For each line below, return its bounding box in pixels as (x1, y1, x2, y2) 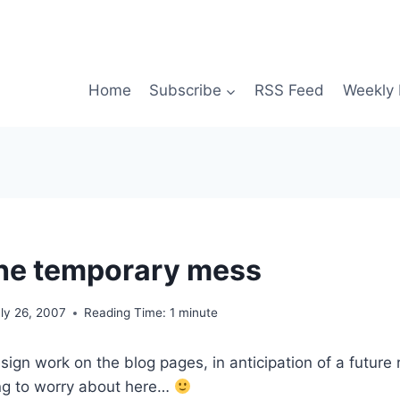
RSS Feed (254, 81, 325, 100)
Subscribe (148, 81, 221, 100)
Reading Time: (84, 305, 167, 321)
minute (179, 305, 219, 321)
